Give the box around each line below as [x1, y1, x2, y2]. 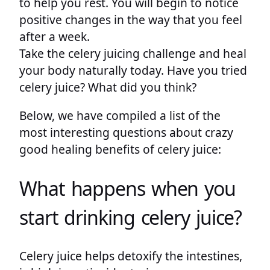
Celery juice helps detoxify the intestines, [19, 248, 242, 265]
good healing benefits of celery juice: [19, 140, 221, 157]
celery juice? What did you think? [19, 78, 196, 95]
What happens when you [19, 175, 236, 201]
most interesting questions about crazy [19, 124, 233, 140]
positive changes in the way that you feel [19, 11, 242, 28]
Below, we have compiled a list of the [19, 107, 221, 124]
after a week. [19, 28, 90, 45]
